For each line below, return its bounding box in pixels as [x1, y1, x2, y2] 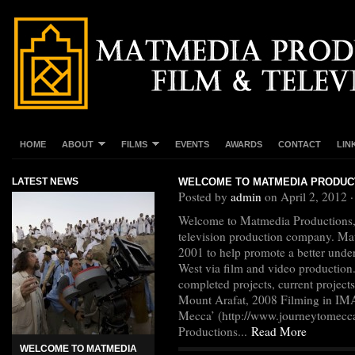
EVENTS [175, 139, 209, 149]
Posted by [178, 189, 231, 204]
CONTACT [278, 139, 321, 149]
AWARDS [225, 139, 262, 149]
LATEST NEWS [12, 176, 78, 187]
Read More [251, 323, 307, 339]
